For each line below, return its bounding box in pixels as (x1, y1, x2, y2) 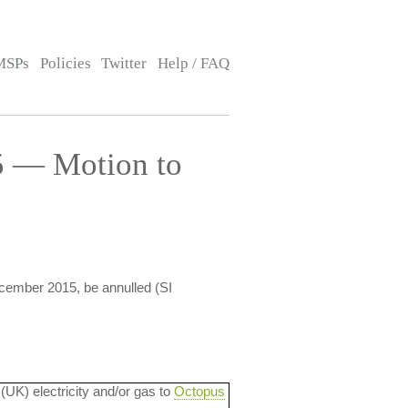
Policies (39, 55, 91, 72)
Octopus (174, 383, 225, 399)
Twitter (101, 55, 148, 72)
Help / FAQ (157, 55, 229, 72)
